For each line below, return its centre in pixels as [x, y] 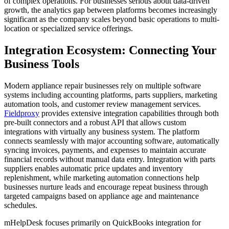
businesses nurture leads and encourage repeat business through [106, 187]
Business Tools [42, 64]
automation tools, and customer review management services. [102, 104]
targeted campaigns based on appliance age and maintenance [101, 196]
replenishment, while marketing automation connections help [102, 178]
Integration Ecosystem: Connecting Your [110, 50]
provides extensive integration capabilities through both [129, 113]
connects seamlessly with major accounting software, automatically [112, 141]
